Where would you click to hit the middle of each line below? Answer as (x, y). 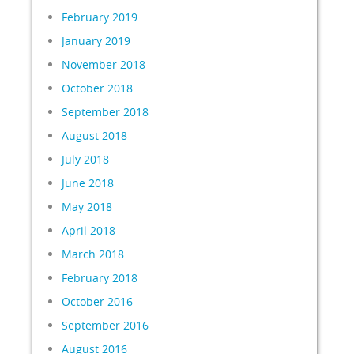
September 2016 (105, 325)
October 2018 (98, 88)
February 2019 (100, 17)
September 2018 (105, 112)
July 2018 (86, 159)
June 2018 (88, 183)
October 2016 (98, 301)
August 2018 (95, 136)
